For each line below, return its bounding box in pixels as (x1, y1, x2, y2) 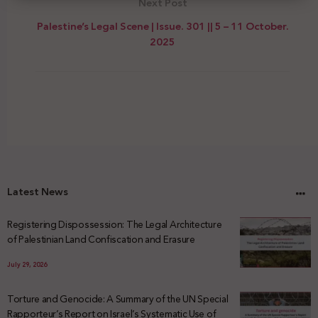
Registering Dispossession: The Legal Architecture (7, 215, 222, 233)
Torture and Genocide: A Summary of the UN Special (7, 290, 229, 307)
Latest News (7, 182, 68, 201)
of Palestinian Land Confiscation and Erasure (7, 230, 195, 248)
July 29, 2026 (7, 258, 47, 270)
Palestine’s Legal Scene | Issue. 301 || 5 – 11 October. (36, 16, 289, 35)
